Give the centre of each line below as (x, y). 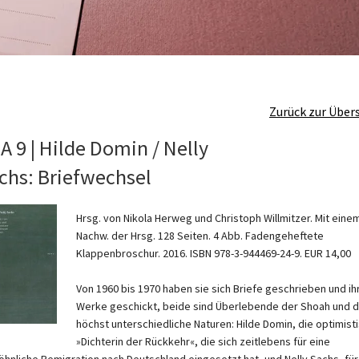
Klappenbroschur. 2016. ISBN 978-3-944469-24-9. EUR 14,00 (214, 254)
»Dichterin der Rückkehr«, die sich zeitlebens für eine (203, 342)
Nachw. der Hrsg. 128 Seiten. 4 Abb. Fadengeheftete (200, 236)
